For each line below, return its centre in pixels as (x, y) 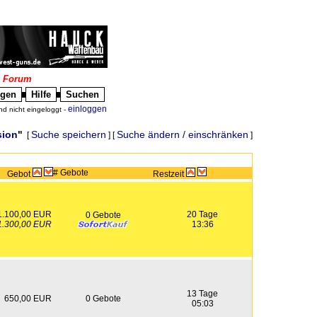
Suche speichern (69, 134)
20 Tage (202, 214)
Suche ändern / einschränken (183, 134)
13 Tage (202, 294)
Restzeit (169, 174)
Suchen (82, 94)
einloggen (87, 109)
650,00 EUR (28, 299)
